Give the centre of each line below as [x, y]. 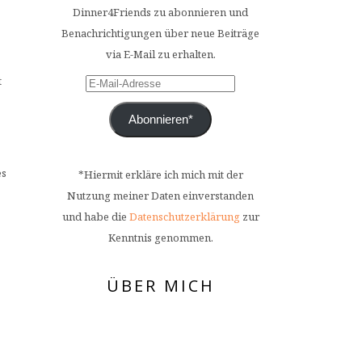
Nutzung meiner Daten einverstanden [160, 195]
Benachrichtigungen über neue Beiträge [160, 33]
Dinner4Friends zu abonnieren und [160, 12]
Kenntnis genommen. [160, 237]
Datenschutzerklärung [184, 216]
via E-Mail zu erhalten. [160, 54]
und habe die [95, 216]
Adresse [105, 124]
